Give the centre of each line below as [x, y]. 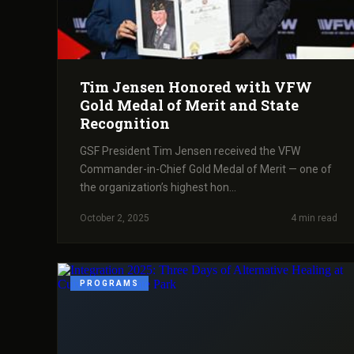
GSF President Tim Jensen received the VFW [190, 151]
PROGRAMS [109, 283]
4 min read [314, 218]
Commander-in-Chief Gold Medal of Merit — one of [206, 169]
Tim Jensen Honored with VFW [196, 87]
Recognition [125, 123]
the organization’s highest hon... [158, 187]
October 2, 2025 [115, 218]
